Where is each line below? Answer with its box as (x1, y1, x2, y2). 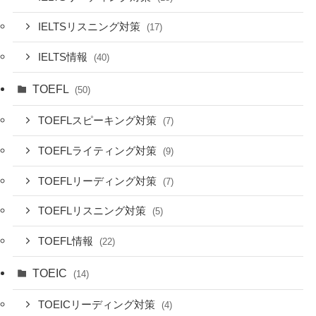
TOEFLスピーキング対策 (38, 115, 160, 127)
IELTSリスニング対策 (38, 21, 144, 33)
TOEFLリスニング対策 (38, 205, 150, 217)
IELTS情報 (38, 51, 91, 63)
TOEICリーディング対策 (38, 299, 159, 311)
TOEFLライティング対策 (38, 145, 160, 157)
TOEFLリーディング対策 (38, 175, 160, 187)
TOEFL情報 (38, 236, 97, 248)
